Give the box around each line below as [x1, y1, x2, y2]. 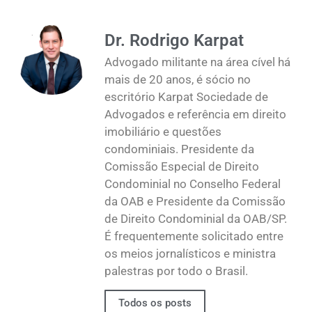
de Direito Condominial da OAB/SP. [104, 211, 287, 226]
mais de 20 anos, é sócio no [104, 72, 251, 86]
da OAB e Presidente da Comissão [104, 194, 286, 208]
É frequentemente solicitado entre [104, 228, 283, 243]
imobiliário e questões [104, 124, 221, 139]
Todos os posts [118, 296, 192, 309]
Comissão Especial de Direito [104, 159, 259, 173]
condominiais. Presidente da [104, 141, 254, 156]
